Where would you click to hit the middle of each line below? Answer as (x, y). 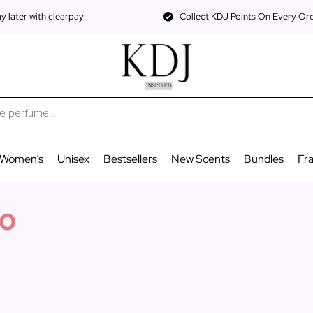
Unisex (73, 159)
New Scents (200, 159)
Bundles (263, 159)
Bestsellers (130, 159)
